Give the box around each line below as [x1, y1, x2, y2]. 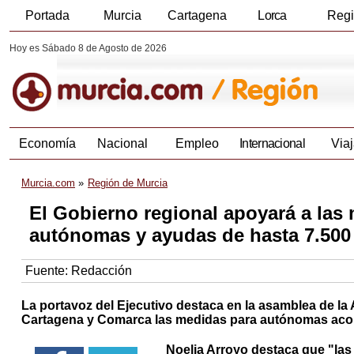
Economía [18, 137, 76, 151]
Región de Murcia [88, 177, 168, 190]
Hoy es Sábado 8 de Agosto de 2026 [9, 43, 167, 54]
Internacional [239, 137, 305, 151]
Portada [24, 9, 70, 22]
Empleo [175, 137, 219, 151]
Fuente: [25, 264, 71, 278]
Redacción [71, 264, 132, 278]
